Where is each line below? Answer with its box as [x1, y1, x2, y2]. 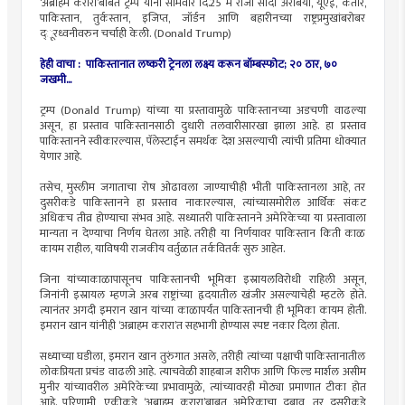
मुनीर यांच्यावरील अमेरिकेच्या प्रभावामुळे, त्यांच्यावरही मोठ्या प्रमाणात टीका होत [39, 377, 366, 397]
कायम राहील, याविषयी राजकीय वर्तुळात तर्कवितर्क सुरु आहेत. [39, 239, 285, 259]
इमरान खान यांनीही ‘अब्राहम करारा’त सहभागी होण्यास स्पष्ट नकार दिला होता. [39, 316, 339, 335]
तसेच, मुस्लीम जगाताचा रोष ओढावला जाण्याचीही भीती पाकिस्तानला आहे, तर [39, 177, 366, 197]
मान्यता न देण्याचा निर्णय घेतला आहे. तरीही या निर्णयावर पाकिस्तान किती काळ [39, 223, 366, 243]
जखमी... [39, 70, 71, 89]
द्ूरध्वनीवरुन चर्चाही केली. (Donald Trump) [39, 24, 231, 43]
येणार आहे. [39, 146, 81, 166]
